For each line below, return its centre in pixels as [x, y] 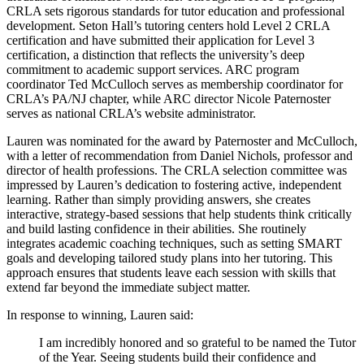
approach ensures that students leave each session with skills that [171, 272]
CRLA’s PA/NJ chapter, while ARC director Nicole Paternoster [169, 98]
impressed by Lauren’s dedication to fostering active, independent [174, 184]
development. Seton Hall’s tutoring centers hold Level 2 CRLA [168, 25]
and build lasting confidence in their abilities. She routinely [156, 228]
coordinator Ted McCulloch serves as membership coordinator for [175, 84]
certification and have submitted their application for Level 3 [160, 40]
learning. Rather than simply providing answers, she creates [158, 199]
